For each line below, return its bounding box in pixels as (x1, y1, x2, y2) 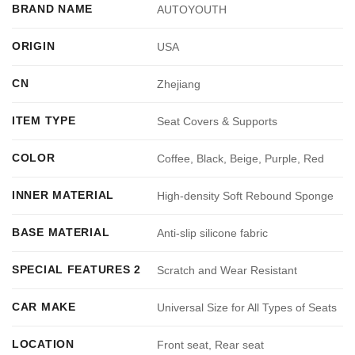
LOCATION (12, 338, 74, 351)
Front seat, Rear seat (157, 338, 265, 352)
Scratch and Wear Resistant (157, 264, 298, 277)
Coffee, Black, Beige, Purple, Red (157, 152, 325, 166)
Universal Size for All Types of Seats (157, 301, 338, 315)
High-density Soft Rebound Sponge (157, 189, 334, 203)
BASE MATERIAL (12, 226, 110, 239)
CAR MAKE (12, 300, 76, 314)
